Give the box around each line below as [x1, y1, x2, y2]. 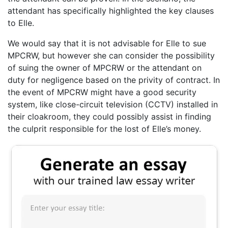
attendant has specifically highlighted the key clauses [8, 5, 214, 16]
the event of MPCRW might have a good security [8, 87, 196, 97]
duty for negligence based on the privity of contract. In [8, 74, 220, 85]
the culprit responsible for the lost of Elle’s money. [8, 123, 201, 134]
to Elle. [8, 17, 34, 28]
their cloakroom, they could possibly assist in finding [8, 111, 211, 122]
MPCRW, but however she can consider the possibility [8, 50, 215, 61]
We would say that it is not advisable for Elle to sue [8, 38, 206, 48]
